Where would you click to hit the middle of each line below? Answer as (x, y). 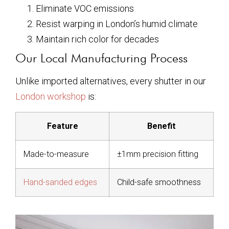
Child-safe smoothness (159, 182)
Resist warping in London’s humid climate (117, 24)
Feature (62, 126)
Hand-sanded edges (60, 182)
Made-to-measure (56, 154)
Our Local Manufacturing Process (101, 58)
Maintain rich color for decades (97, 39)
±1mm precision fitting (158, 154)
